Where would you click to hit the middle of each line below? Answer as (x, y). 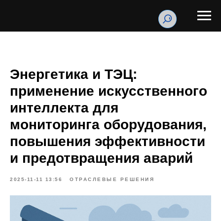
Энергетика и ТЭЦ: (74, 74)
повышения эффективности (108, 141)
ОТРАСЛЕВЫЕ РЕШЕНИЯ (112, 179)
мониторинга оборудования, (108, 125)
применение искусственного (109, 91)
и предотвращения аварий (101, 158)
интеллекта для (64, 108)
